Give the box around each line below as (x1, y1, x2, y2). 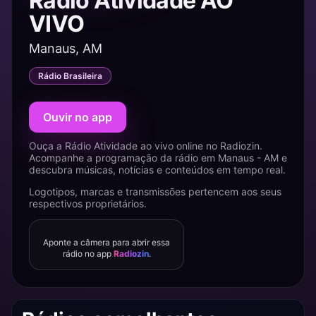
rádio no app (62, 248, 114, 259)
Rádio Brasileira (38, 71, 102, 81)
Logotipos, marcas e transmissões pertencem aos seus (29, 186, 281, 197)
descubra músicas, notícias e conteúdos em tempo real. (29, 164, 286, 176)
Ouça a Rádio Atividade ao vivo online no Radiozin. (29, 140, 262, 152)
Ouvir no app (43, 110, 112, 124)
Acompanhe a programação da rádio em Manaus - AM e (29, 152, 287, 164)
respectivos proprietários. (29, 197, 147, 209)
